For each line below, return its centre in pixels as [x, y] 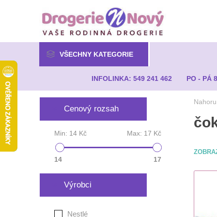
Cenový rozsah [91, 109]
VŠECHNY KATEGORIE [96, 54]
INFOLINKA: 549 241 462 [132, 78]
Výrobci [77, 185]
